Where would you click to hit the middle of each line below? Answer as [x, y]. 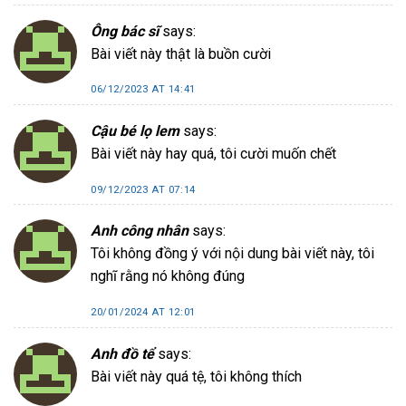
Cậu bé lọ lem [135, 130]
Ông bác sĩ [125, 31]
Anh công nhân [140, 231]
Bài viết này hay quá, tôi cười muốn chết [213, 153]
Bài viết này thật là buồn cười [181, 53]
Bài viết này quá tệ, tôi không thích [196, 376]
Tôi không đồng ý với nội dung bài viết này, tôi [232, 254]
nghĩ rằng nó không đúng [168, 276]
